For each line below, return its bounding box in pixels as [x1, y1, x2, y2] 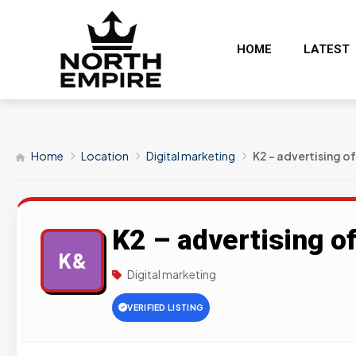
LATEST [303, 41, 350, 56]
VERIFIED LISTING [127, 302, 204, 313]
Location [81, 148, 129, 163]
